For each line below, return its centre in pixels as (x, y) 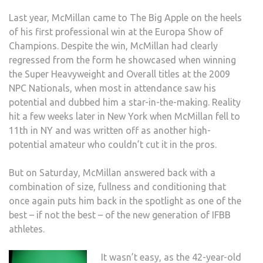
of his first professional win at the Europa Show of (116, 32)
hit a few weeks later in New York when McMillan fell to (124, 117)
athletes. (27, 229)
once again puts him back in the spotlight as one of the (125, 201)
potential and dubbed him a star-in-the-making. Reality (125, 102)
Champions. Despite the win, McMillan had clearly (113, 46)
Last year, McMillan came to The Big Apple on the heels (125, 18)
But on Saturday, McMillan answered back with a (112, 173)
